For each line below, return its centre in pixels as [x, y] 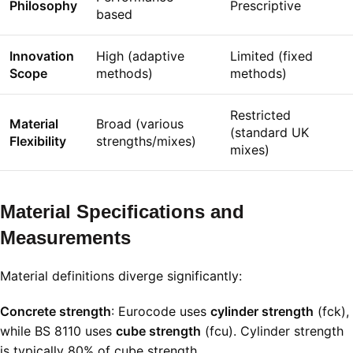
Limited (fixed [271, 56]
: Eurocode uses [161, 312]
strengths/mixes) [146, 141]
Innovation [42, 56]
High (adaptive [140, 56]
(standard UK [269, 133]
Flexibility [38, 141]
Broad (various [140, 124]
